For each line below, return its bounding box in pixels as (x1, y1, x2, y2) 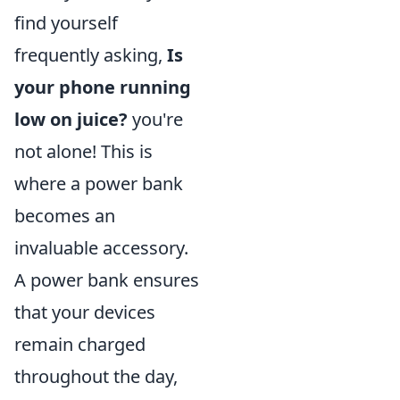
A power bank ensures (14, 268, 199, 292)
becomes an (14, 204, 115, 228)
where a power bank (14, 171, 183, 196)
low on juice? (14, 107, 128, 131)
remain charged (14, 332, 146, 356)
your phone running (14, 75, 191, 99)
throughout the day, (14, 364, 178, 388)
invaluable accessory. (14, 236, 188, 260)
